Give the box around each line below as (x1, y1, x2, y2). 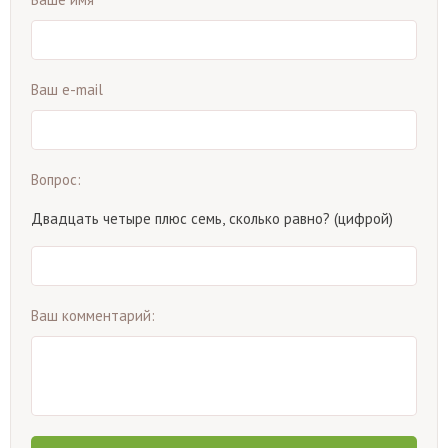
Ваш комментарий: (31, 305, 155, 325)
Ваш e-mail (31, 79, 103, 99)
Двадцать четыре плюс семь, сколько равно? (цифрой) (31, 208, 393, 228)
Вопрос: (31, 169, 81, 189)
